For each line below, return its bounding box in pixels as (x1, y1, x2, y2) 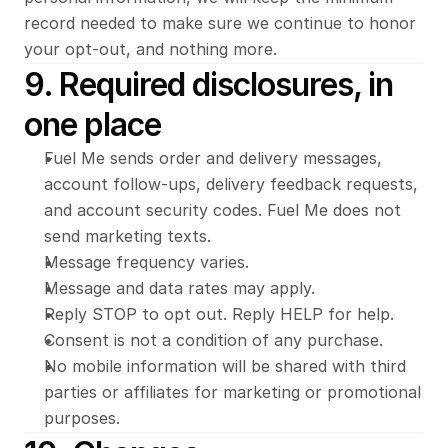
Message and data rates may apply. (44, 278, 315, 298)
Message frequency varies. (44, 252, 249, 272)
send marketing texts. (44, 226, 211, 246)
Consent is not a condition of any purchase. (44, 330, 383, 350)
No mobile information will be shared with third (44, 356, 406, 376)
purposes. (44, 408, 120, 428)
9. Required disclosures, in (24, 65, 393, 104)
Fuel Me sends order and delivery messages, (44, 148, 382, 168)
